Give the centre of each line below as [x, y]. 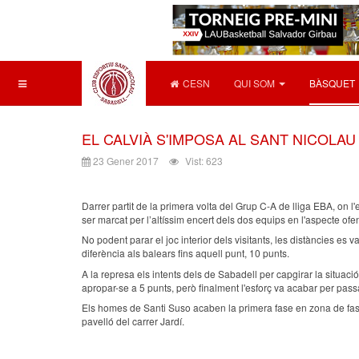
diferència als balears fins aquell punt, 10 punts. [186, 253]
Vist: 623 [204, 160]
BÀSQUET [332, 83]
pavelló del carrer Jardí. [133, 321]
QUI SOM [254, 83]
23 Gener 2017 [126, 160]
